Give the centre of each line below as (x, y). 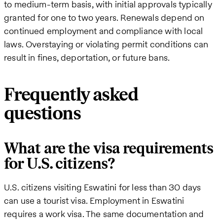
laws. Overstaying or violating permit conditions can (106, 44)
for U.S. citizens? (60, 164)
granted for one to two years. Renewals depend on (104, 18)
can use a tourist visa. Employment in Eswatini (94, 201)
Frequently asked (71, 95)
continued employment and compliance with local (104, 31)
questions (42, 113)
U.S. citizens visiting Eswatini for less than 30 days (103, 187)
